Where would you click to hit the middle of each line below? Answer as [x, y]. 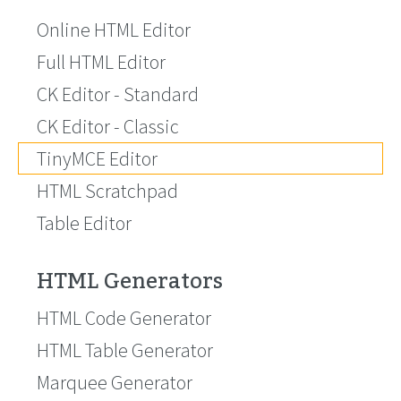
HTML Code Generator [124, 318]
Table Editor [84, 223]
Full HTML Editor [101, 62]
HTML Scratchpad [107, 191]
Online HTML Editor [114, 30]
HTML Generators [130, 282]
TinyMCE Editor [97, 158]
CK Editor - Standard [118, 94]
